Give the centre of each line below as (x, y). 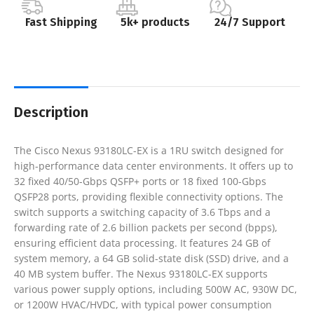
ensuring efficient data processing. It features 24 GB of (142, 243)
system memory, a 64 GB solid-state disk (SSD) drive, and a (151, 258)
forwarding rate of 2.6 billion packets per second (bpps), (146, 227)
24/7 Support (250, 22)
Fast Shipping (61, 22)
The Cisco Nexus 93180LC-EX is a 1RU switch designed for (149, 150)
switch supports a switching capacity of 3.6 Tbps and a (142, 212)
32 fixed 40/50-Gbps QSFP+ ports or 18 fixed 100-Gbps (140, 181)
